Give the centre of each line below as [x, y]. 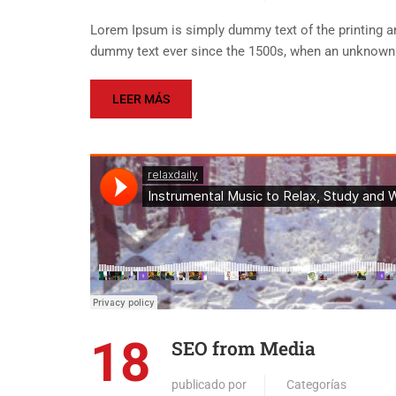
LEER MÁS [141, 99]
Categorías [316, 384]
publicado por [209, 384]
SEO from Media [244, 348]
